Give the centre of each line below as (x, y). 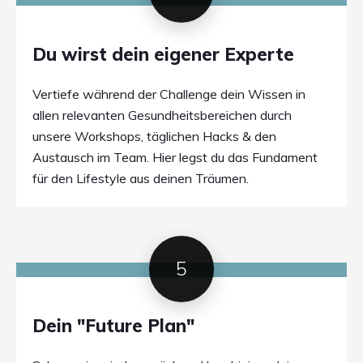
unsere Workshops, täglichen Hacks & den (154, 136)
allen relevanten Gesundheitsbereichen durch (162, 115)
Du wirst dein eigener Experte (163, 54)
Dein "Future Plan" (113, 326)
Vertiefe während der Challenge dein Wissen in (169, 94)
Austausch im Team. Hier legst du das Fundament (175, 157)
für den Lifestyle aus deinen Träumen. (141, 178)
